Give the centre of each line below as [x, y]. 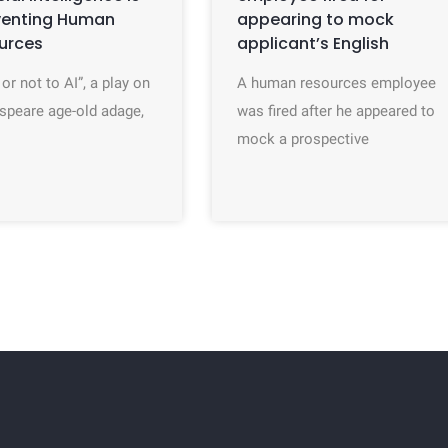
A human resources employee [337, 83]
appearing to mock [316, 19]
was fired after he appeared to [336, 111]
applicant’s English [313, 43]
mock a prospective [303, 139]
